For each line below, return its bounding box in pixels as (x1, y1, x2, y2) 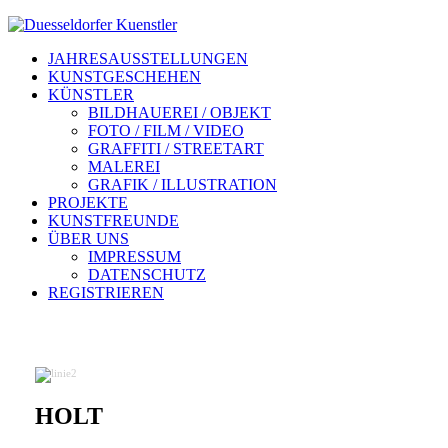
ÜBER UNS (48, 230, 129, 247)
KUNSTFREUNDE (48, 212, 179, 229)
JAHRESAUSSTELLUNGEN (48, 50, 248, 67)
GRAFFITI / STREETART (88, 140, 264, 157)
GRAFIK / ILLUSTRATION (88, 176, 277, 193)
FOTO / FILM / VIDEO (88, 122, 244, 139)
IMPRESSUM (88, 248, 181, 265)
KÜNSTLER (48, 86, 134, 103)
